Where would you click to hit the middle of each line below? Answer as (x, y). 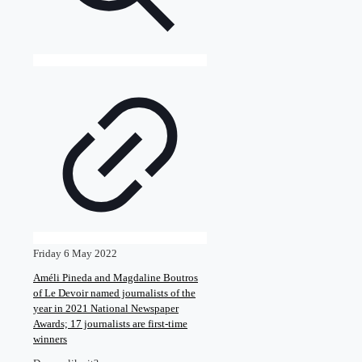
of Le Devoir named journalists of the (114, 293)
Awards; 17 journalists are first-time (110, 323)
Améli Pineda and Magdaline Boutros (116, 277)
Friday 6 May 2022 (75, 254)
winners (50, 339)
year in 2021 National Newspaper (106, 308)
